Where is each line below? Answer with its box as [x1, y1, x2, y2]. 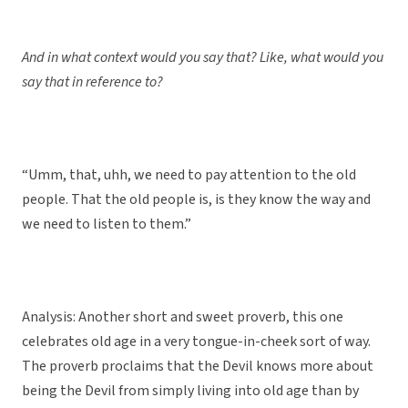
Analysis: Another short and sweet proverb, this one [22, 307, 343, 328]
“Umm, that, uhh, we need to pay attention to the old [22, 165, 356, 186]
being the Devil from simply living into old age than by [22, 381, 359, 402]
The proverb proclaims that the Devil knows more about [22, 356, 373, 377]
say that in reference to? [22, 72, 163, 93]
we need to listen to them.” [22, 214, 191, 235]
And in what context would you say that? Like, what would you [22, 47, 383, 68]
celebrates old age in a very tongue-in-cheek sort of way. [22, 331, 371, 352]
